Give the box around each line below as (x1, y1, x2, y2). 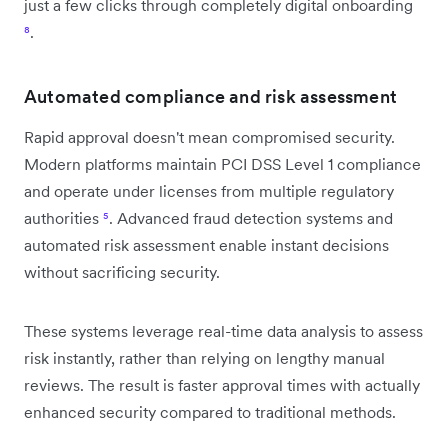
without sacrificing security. (24, 261, 220, 282)
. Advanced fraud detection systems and (109, 207, 393, 228)
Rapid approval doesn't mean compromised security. (24, 126, 395, 147)
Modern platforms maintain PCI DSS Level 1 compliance (24, 153, 421, 174)
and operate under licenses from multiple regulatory (24, 180, 394, 201)
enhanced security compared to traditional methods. (24, 401, 396, 422)
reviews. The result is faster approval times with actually (24, 374, 420, 395)
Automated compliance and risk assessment (24, 84, 397, 108)
